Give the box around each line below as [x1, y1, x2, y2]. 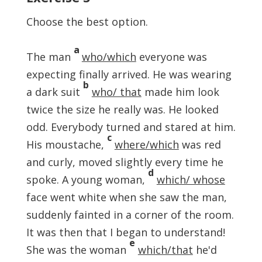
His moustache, [26, 137, 107, 151]
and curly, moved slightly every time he [26, 155, 223, 169]
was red [178, 137, 221, 151]
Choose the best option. [26, 15, 148, 29]
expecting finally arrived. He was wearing [26, 67, 232, 81]
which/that [137, 243, 193, 257]
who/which [81, 50, 136, 64]
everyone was [136, 50, 207, 64]
